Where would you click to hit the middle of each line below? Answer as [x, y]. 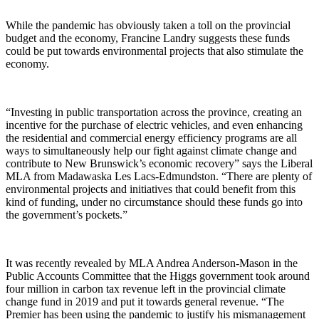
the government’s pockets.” [67, 214]
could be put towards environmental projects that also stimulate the [155, 51]
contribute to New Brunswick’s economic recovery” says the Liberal [159, 163]
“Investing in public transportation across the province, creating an [154, 112]
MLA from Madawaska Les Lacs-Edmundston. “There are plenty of [159, 176]
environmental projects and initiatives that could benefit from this [151, 189]
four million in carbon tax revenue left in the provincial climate [146, 288]
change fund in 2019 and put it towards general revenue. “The [145, 301]
